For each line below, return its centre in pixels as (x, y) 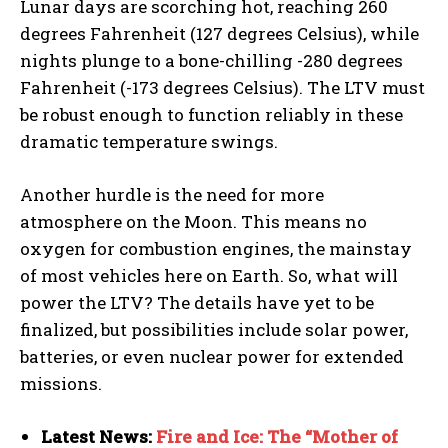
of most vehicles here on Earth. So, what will (209, 276)
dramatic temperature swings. (149, 142)
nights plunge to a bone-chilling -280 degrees (211, 61)
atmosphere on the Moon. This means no (193, 222)
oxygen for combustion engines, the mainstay (216, 249)
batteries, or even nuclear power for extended (212, 357)
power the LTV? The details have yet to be (197, 303)
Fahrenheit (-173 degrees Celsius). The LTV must (222, 88)
